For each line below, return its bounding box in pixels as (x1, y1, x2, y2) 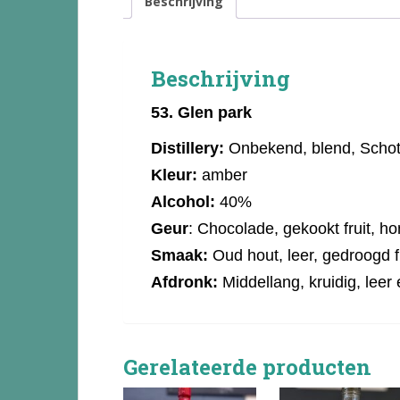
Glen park (178, 103, 252, 121)
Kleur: (151, 165, 197, 184)
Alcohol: (151, 192, 220, 211)
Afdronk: (151, 272, 218, 291)
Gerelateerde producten (123, 352, 371, 381)
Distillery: (151, 138, 224, 157)
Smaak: (151, 246, 208, 264)
